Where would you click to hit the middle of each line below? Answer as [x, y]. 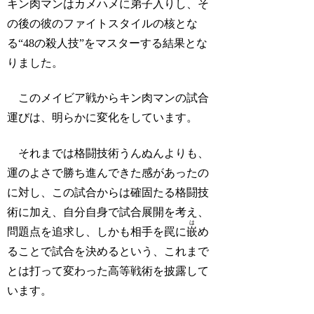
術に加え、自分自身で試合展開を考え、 [108, 212]
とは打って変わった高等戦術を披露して [108, 271]
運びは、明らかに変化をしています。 [103, 118]
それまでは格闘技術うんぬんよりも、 [108, 153]
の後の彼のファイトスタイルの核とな [103, 24]
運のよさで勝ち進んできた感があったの [108, 172]
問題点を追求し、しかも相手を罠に [97, 231]
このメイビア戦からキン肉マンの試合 [108, 98]
